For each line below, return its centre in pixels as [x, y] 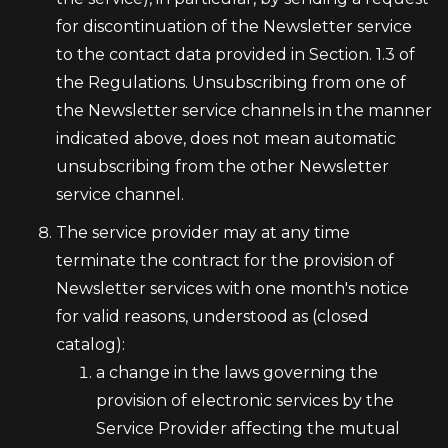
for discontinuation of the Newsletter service [234, 26]
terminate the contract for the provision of [225, 260]
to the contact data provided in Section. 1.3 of [235, 54]
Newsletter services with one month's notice [232, 288]
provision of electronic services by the [245, 400]
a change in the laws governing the [237, 372]
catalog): [90, 344]
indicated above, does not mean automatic [226, 138]
